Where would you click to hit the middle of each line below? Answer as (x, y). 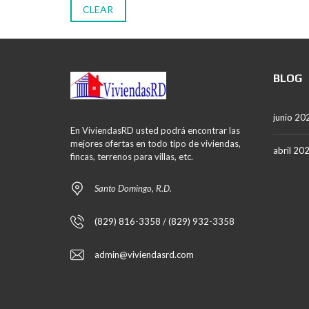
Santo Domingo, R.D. (133, 188)
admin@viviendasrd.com (144, 255)
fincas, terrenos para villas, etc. (132, 157)
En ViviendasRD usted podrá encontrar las (155, 130)
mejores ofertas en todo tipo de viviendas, (156, 143)
